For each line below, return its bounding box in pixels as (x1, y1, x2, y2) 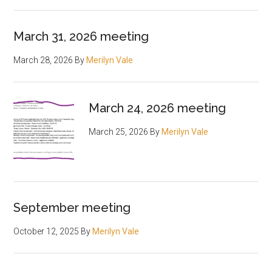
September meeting (13, 200, 131, 216)
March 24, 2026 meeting (89, 101, 226, 116)
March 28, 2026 (13, 55, 73, 66)
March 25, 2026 (89, 127, 149, 137)
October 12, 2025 (13, 226, 80, 237)
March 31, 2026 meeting (13, 29, 149, 44)
